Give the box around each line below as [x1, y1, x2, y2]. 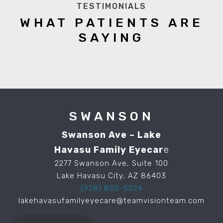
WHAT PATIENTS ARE [19, 14, 204, 30]
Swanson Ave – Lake [62, 129, 161, 140]
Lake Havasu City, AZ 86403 [57, 171, 166, 180]
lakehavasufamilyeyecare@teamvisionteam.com [18, 196, 205, 205]
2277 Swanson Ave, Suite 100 [55, 158, 168, 168]
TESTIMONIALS [77, 1, 146, 11]
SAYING [79, 29, 144, 45]
